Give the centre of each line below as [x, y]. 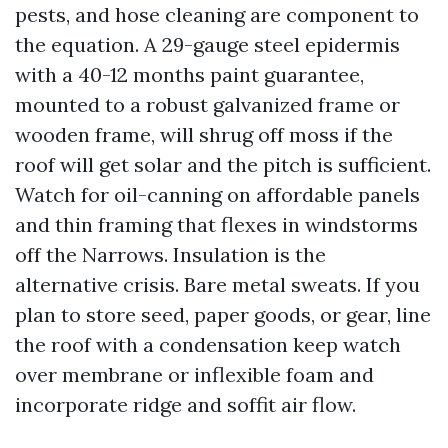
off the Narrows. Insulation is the [170, 255]
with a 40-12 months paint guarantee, [189, 75]
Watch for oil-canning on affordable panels [217, 195]
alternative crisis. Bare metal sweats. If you [217, 285]
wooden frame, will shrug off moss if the [204, 135]
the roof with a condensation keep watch [208, 345]
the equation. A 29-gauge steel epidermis [207, 45]
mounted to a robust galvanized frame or [207, 105]
